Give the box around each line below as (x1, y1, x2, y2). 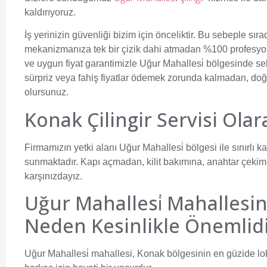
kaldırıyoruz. (24, 7, 76, 17)
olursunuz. (24, 87, 69, 98)
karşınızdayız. (24, 170, 82, 181)
